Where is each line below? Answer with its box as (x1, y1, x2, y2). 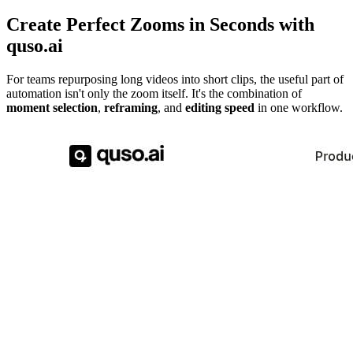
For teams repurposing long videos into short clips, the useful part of (6, 72, 344, 86)
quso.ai (6, 35, 63, 56)
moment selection (6, 100, 98, 114)
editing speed (185, 100, 255, 114)
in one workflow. (255, 100, 343, 114)
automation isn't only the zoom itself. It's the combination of (6, 86, 302, 100)
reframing (104, 100, 158, 114)
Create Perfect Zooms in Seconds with (6, 13, 314, 35)
